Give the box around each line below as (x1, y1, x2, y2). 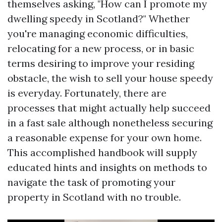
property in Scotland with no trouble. (7, 191, 181, 203)
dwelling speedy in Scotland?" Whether (7, 12, 190, 25)
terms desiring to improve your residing (7, 57, 194, 69)
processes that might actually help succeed (7, 102, 211, 114)
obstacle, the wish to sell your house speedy (7, 72, 213, 84)
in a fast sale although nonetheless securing (7, 116, 213, 129)
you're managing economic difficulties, (7, 27, 188, 40)
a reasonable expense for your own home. (7, 131, 202, 144)
